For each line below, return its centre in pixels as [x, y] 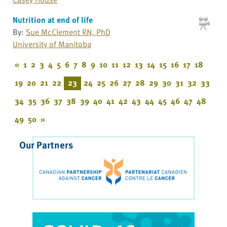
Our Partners [46, 144]
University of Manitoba [52, 44]
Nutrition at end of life [53, 20]
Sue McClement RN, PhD [68, 32]
